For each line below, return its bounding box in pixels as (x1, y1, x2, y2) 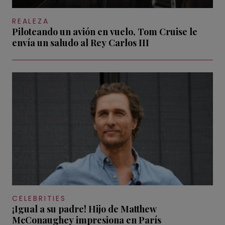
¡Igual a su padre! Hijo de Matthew (12, 202, 157, 215)
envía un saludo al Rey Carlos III (12, 37, 149, 49)
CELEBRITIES (12, 193, 66, 203)
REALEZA (12, 16, 49, 27)
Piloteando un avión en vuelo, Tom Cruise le (12, 26, 197, 38)
